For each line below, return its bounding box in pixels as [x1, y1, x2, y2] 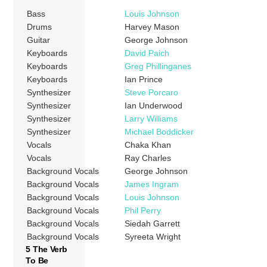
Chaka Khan [125, 139, 172, 150]
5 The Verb [26, 244, 67, 254]
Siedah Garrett [125, 218, 181, 228]
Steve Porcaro [125, 87, 179, 97]
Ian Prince [125, 74, 163, 84]
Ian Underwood [125, 100, 183, 110]
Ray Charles [125, 153, 172, 163]
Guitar [27, 35, 51, 45]
